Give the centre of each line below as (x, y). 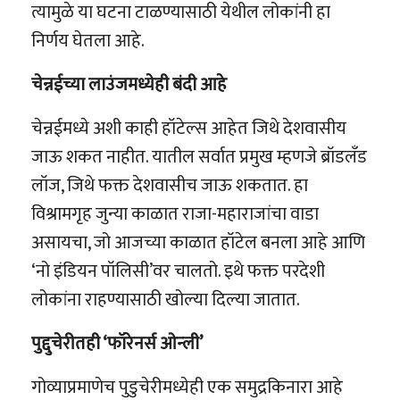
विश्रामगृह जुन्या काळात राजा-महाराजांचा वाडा (175, 215)
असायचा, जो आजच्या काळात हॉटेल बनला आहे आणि (198, 243)
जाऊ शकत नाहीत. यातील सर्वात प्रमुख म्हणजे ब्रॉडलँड (199, 158)
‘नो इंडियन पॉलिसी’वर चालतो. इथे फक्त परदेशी (178, 272)
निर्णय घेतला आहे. (88, 42)
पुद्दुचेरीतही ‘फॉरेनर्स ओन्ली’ (117, 344)
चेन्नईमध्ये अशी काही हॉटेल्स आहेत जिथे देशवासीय (189, 129)
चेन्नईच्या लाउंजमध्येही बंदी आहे (129, 85)
